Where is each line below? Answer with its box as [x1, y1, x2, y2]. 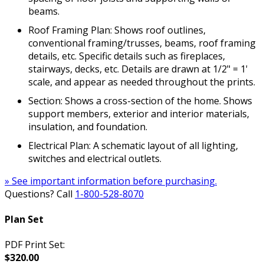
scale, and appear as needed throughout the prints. [28, 75, 255, 88]
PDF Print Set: [5, 238, 65, 252]
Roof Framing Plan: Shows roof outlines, [28, 23, 206, 37]
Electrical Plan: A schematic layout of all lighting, [28, 138, 238, 152]
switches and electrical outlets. [28, 151, 161, 165]
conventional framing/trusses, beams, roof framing [28, 36, 256, 49]
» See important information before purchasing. [5, 174, 217, 187]
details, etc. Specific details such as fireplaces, [28, 49, 225, 62]
